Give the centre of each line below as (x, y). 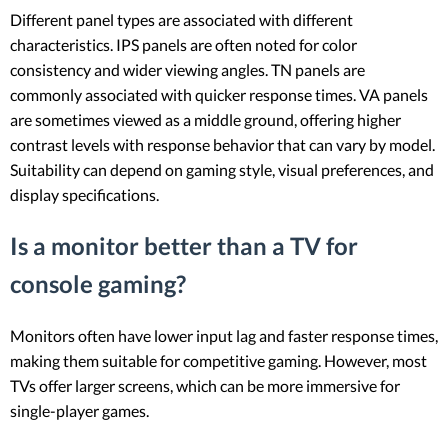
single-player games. (79, 410)
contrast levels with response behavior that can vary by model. (222, 145)
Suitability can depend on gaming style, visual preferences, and (222, 170)
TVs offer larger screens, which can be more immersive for (205, 385)
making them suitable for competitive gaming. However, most (218, 360)
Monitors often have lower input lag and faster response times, (224, 335)
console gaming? (98, 284)
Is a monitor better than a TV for (184, 246)
